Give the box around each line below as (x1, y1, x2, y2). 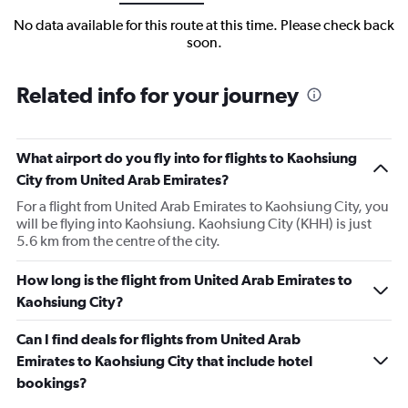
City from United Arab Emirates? (16, 171, 229, 189)
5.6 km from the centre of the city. (16, 232, 220, 250)
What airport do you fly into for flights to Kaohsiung (16, 149, 357, 167)
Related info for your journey (16, 82, 299, 108)
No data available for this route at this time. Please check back (14, 16, 394, 35)
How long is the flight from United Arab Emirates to (16, 271, 352, 289)
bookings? (16, 374, 87, 392)
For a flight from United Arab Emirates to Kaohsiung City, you (16, 198, 389, 216)
